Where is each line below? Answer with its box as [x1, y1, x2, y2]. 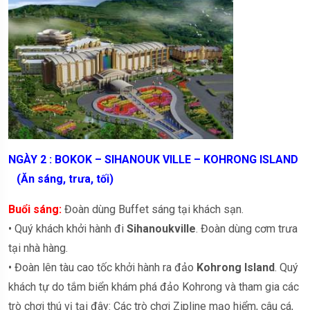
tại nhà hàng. [8, 241, 68, 255]
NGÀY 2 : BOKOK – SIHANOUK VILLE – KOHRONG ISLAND [8, 153, 301, 167]
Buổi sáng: [8, 203, 62, 217]
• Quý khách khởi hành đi [8, 222, 127, 236]
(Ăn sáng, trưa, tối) [8, 172, 113, 186]
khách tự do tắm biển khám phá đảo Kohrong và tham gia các [8, 280, 299, 294]
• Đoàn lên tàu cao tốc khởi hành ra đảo [8, 261, 197, 275]
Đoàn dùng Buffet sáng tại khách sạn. [62, 203, 244, 217]
